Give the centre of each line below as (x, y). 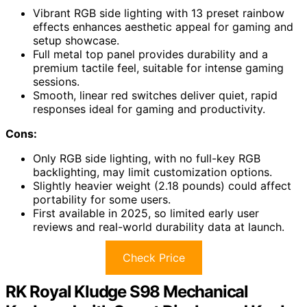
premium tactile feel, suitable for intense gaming (158, 67)
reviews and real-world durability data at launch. (159, 226)
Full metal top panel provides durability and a (150, 54)
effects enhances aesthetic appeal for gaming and (163, 26)
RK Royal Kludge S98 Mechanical (127, 291)
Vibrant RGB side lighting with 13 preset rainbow (159, 13)
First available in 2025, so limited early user (146, 213)
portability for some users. (102, 199)
